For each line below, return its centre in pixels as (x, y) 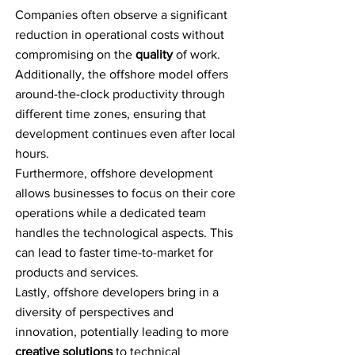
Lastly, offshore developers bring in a (117, 292)
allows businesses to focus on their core (125, 193)
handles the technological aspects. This (124, 233)
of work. (197, 54)
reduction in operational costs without (120, 34)
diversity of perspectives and (94, 312)
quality (154, 54)
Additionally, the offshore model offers (122, 74)
